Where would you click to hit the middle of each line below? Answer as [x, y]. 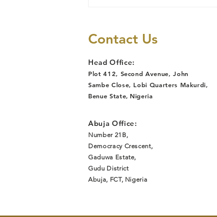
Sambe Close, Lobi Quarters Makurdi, [148, 85]
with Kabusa [146, 16]
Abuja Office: [113, 124]
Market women [155, 28]
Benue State [107, 96]
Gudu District [108, 169]
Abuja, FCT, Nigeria [118, 180]
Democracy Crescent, [121, 146]
